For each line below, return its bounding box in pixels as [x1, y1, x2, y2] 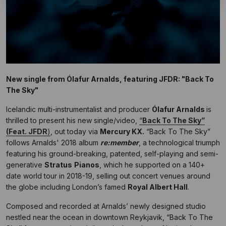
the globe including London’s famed [6, 183, 128, 191]
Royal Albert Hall [128, 183, 188, 191]
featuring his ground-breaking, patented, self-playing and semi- [6, 149, 218, 158]
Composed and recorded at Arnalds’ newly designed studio [6, 202, 206, 210]
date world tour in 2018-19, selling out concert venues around [6, 172, 210, 180]
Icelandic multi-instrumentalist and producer [6, 105, 152, 114]
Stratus [44, 160, 72, 169]
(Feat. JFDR [6, 127, 47, 136]
